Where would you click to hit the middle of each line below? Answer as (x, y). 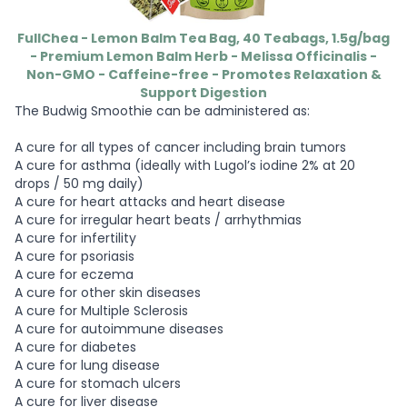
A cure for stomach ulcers (98, 383)
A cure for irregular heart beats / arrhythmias (158, 219)
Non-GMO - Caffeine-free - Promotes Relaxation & (203, 74)
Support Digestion (203, 92)
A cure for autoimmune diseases (119, 328)
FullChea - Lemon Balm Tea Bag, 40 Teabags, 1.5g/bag (203, 38)
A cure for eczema (74, 274)
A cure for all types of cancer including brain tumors (180, 147)
